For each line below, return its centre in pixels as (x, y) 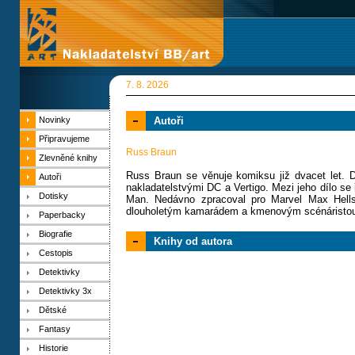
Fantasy (55, 329)
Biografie (55, 234)
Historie (53, 348)
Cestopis (56, 253)
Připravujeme (64, 139)
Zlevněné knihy (68, 158)
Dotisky (53, 196)
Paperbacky (62, 215)
